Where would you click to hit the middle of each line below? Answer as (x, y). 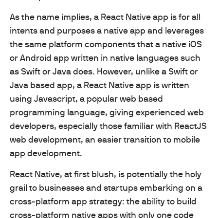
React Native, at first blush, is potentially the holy (106, 174)
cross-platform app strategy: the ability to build (103, 201)
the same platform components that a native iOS (106, 44)
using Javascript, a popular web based (86, 99)
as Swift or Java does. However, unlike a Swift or (104, 72)
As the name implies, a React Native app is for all (105, 17)
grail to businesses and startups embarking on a (106, 188)
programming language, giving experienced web (107, 112)
